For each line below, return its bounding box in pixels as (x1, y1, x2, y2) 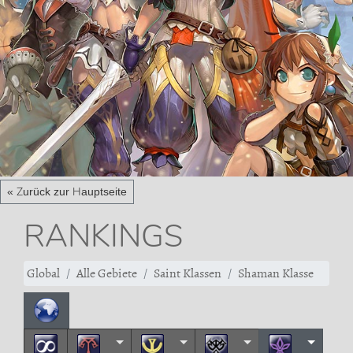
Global (27, 265, 60, 282)
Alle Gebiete (76, 265, 137, 282)
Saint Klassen (154, 265, 221, 282)
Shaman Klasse (238, 265, 314, 282)
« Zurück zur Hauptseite (7, 185, 127, 198)
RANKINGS (24, 218, 183, 253)
